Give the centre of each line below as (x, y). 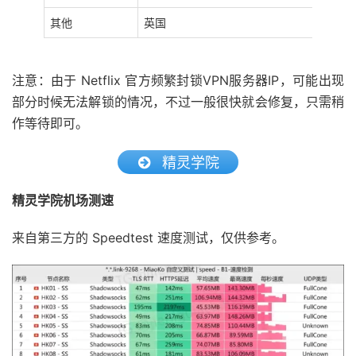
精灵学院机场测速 (63, 200)
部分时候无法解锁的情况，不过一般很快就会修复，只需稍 (178, 102)
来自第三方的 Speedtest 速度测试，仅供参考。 (148, 238)
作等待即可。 (50, 123)
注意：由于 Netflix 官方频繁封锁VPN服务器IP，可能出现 (178, 80)
